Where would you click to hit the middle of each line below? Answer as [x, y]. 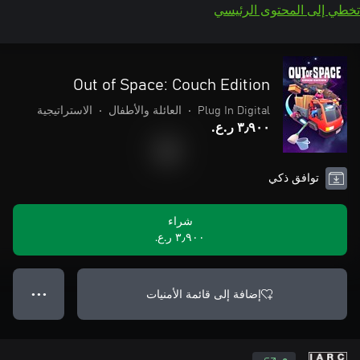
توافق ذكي [293, 178]
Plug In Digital [234, 111]
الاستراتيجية [65, 111]
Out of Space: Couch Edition [172, 85]
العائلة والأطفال [145, 111]
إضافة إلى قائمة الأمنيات [203, 294]
